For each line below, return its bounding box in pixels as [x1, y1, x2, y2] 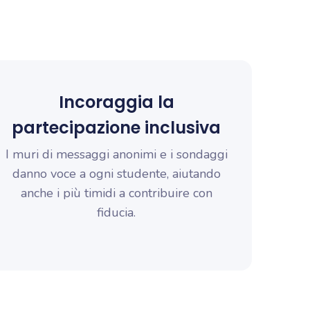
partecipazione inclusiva [12, 116, 221, 139]
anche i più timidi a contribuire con [20, 185, 212, 201]
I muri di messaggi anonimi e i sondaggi [5, 146, 228, 163]
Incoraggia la [58, 91, 174, 113]
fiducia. [97, 204, 136, 221]
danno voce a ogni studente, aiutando [12, 165, 221, 182]
